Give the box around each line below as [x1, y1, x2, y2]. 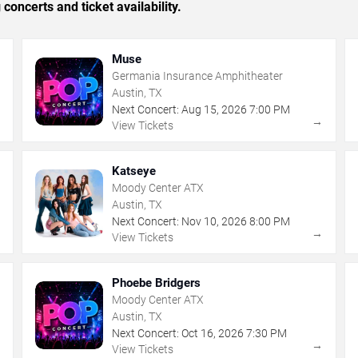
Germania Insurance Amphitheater [112, 69, 284, 82]
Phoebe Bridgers [112, 275, 201, 290]
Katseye [112, 163, 157, 178]
